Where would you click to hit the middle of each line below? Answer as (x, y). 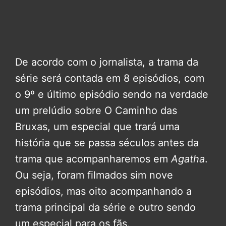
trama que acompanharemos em (93, 159)
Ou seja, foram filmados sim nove (94, 175)
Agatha (188, 159)
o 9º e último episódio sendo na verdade (112, 94)
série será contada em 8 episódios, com (110, 78)
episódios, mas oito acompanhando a (103, 191)
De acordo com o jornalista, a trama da (107, 62)
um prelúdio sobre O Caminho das (96, 110)
